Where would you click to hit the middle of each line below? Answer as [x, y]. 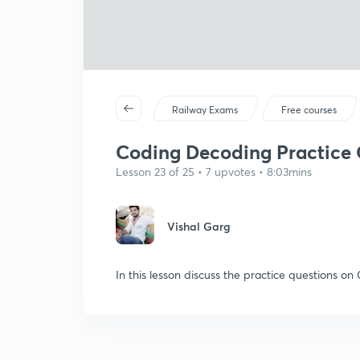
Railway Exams [205, 110]
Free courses [309, 110]
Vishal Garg [199, 226]
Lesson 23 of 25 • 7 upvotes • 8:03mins [214, 172]
